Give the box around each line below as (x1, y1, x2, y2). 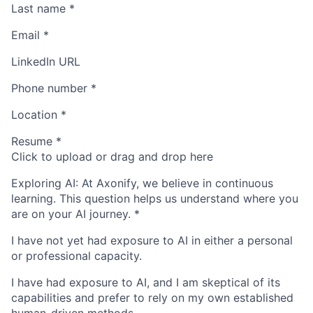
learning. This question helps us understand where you (11, 191, 298, 206)
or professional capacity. (11, 249, 142, 263)
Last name (11, 1, 66, 16)
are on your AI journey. (11, 207, 131, 221)
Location (11, 108, 57, 122)
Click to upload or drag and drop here (11, 150, 213, 164)
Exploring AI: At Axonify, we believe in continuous (11, 176, 273, 191)
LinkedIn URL (11, 54, 80, 69)
